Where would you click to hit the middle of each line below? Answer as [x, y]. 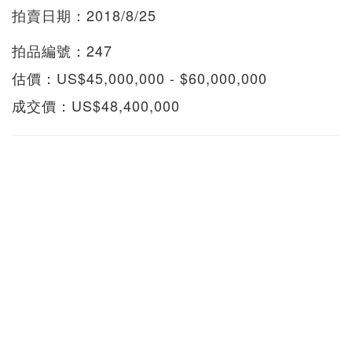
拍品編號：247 [62, 50]
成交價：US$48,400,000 [96, 105]
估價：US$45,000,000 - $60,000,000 [139, 77]
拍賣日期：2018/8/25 [84, 15]
